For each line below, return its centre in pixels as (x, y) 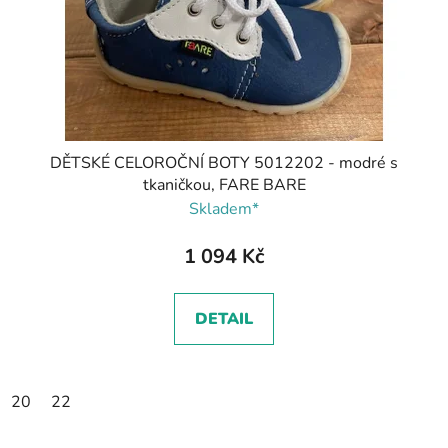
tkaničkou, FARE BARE (224, 185)
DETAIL (224, 319)
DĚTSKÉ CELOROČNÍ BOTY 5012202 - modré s (224, 163)
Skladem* (224, 209)
